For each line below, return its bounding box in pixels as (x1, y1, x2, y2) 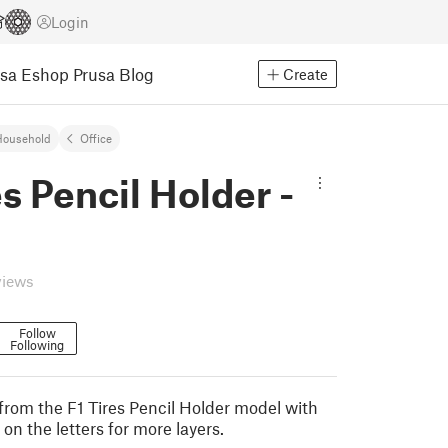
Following (10, 337, 64, 353)
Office (80, 131, 112, 145)
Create (283, 65, 328, 83)
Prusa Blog (73, 63, 154, 84)
